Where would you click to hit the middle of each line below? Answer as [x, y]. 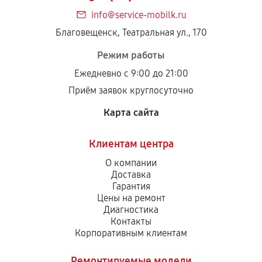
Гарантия [131, 186]
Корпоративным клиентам [131, 233]
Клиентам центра [131, 144]
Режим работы [131, 55]
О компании [131, 163]
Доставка [131, 175]
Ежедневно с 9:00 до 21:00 [131, 73]
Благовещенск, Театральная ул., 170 [131, 32]
